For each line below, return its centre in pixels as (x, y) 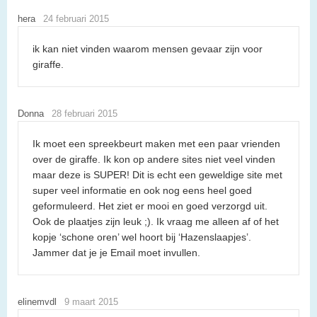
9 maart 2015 (91, 302)
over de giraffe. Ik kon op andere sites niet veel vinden (154, 160)
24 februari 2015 (76, 19)
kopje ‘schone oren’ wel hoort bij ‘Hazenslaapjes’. (142, 237)
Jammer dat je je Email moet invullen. (116, 253)
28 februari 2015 (84, 114)
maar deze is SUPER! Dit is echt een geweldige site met (157, 175)
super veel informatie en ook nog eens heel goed (142, 191)
